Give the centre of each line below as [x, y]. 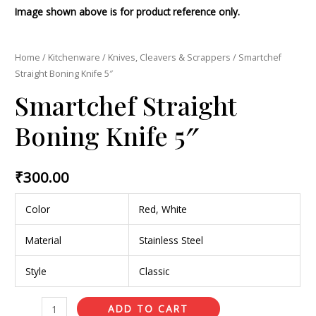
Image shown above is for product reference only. [128, 11]
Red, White [163, 209]
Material [43, 241]
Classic [154, 272]
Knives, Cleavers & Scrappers [170, 57]
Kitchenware [74, 57]
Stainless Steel [171, 241]
